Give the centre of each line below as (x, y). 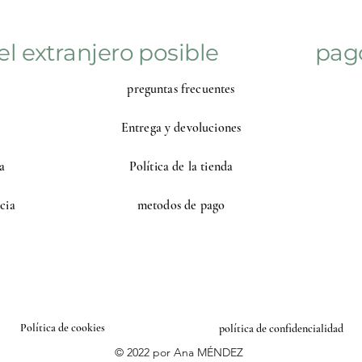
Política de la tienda (181, 167)
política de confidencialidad (281, 329)
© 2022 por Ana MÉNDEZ (179, 353)
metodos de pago (181, 206)
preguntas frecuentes (181, 89)
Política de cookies (64, 328)
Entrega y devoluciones (181, 128)
